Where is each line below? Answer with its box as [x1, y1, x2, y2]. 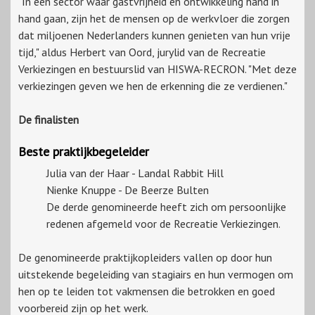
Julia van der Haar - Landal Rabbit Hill [46, 166, 224, 181]
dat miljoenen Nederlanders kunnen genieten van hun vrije [18, 28, 290, 43]
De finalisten [18, 112, 79, 127]
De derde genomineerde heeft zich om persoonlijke [46, 200, 286, 214]
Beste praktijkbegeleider [18, 143, 149, 160]
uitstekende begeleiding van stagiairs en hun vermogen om [18, 267, 293, 282]
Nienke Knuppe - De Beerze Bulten [46, 183, 209, 198]
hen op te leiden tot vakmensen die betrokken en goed [18, 284, 275, 299]
